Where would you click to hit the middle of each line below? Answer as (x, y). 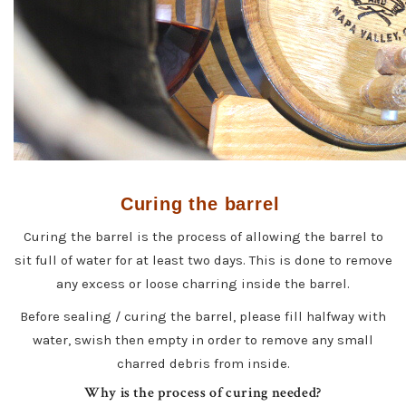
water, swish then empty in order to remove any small (203, 339)
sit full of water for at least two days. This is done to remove (203, 260)
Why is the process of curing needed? (203, 392)
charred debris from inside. (203, 363)
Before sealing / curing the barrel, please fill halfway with (203, 316)
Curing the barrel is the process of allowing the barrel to (203, 236)
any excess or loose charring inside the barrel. (203, 283)
